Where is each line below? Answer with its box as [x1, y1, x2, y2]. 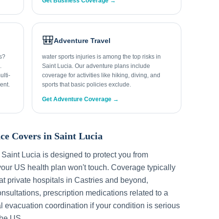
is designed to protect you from [41, 151, 148, 159]
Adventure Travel [54, 37, 111, 44]
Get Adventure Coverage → [42, 96, 119, 103]
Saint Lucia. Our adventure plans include [42, 63, 151, 69]
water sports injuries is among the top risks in [42, 53, 161, 60]
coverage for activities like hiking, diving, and [42, 72, 161, 79]
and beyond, [103, 176, 148, 184]
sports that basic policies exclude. [42, 81, 131, 88]
